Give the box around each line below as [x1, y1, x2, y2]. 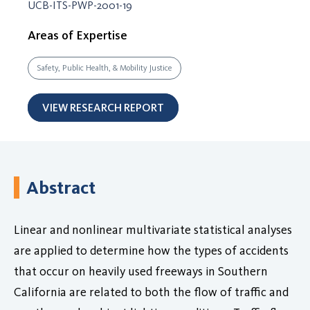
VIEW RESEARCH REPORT [42, 100, 164, 114]
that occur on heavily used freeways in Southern [14, 263, 268, 279]
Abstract [26, 176, 95, 199]
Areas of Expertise [28, 27, 127, 43]
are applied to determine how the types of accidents [14, 242, 289, 258]
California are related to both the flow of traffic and [14, 284, 289, 300]
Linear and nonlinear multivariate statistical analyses [14, 221, 292, 237]
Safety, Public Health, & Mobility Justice [37, 62, 172, 73]
